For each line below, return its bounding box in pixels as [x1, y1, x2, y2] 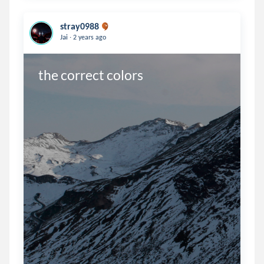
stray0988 [60, 21, 99, 32]
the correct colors [38, 66, 143, 83]
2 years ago [71, 33, 106, 41]
